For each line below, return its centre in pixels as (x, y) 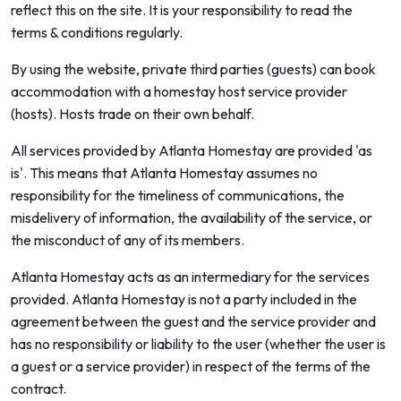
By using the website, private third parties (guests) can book (193, 69)
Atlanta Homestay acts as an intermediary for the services (190, 277)
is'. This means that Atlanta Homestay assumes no (164, 173)
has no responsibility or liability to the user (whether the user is (198, 344)
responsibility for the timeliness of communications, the (178, 195)
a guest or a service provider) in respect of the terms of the (191, 366)
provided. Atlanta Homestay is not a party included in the (184, 299)
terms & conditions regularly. (97, 32)
